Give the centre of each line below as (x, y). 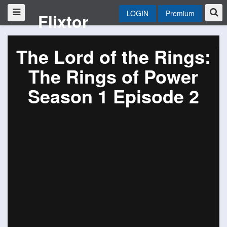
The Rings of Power (113, 76)
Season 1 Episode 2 (113, 96)
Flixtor (63, 21)
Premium (180, 13)
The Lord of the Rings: (113, 56)
